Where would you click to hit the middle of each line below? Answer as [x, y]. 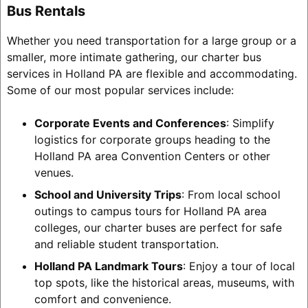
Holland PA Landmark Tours [108, 266]
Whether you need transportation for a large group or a [151, 40]
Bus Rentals [46, 11]
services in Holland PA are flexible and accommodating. [152, 73]
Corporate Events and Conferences [130, 123]
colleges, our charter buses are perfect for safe [158, 227]
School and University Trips [108, 194]
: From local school [231, 194]
